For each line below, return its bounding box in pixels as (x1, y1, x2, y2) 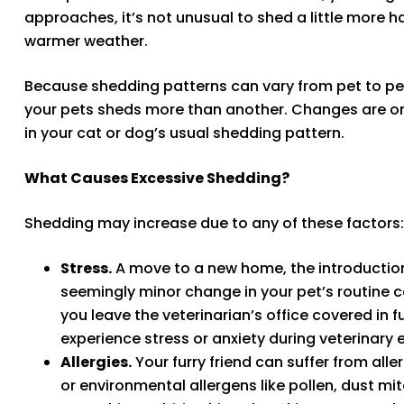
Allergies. (60, 351, 132, 372)
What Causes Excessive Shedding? (24, 167, 289, 188)
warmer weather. (24, 30, 148, 51)
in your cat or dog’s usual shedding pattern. (24, 122, 344, 143)
